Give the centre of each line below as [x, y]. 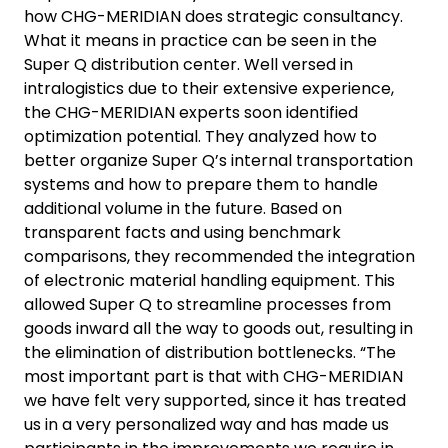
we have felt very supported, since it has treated [215, 400]
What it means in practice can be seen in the [200, 40]
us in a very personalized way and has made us [206, 424]
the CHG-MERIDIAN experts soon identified [191, 112]
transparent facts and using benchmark [182, 232]
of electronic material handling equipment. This [209, 280]
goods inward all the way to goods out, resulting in [218, 328]
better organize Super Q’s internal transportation [218, 160]
